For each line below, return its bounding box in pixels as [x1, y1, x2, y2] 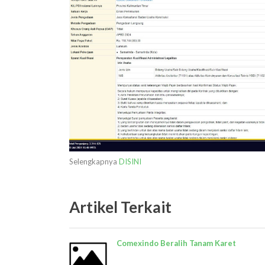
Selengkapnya [69, 156, 119, 166]
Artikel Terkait [69, 197, 172, 216]
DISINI [119, 156, 141, 166]
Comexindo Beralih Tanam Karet [117, 238, 236, 248]
